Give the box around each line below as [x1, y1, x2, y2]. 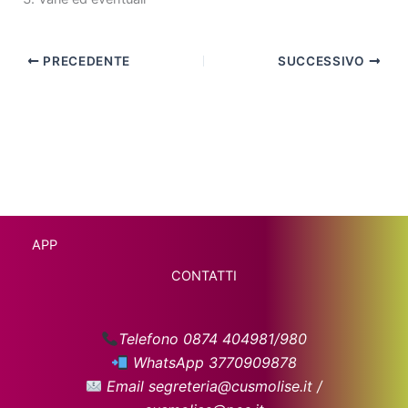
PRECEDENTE [39, 53, 130, 68]
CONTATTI [171, 268, 237, 285]
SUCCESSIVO [278, 53, 369, 68]
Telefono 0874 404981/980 [117, 330, 307, 349]
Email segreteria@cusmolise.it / [102, 377, 323, 396]
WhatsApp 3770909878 [127, 353, 297, 372]
